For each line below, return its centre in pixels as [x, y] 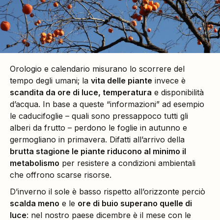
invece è [169, 81]
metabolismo [35, 163]
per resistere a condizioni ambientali [127, 163]
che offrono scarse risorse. [61, 175]
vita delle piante [122, 81]
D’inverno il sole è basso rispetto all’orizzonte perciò [108, 192]
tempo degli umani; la [50, 81]
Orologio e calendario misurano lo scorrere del [97, 69]
